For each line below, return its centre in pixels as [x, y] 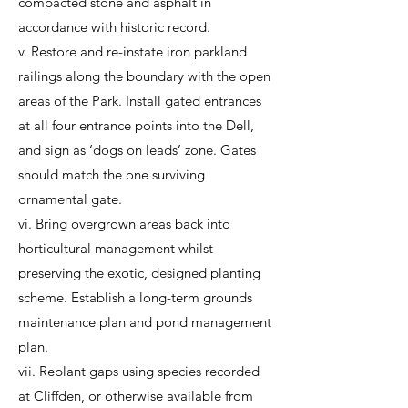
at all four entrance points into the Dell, [136, 125]
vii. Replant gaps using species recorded [139, 371]
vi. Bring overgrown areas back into [124, 224]
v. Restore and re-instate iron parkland [133, 51]
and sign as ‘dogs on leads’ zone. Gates [137, 150]
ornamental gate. [70, 199]
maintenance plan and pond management [145, 322]
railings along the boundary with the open [144, 76]
